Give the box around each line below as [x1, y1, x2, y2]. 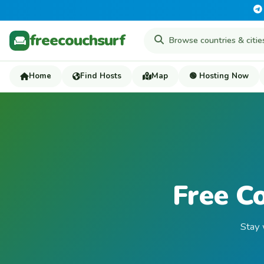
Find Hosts [80, 70, 121, 81]
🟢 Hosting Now [189, 70, 249, 81]
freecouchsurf [29, 29, 125, 51]
